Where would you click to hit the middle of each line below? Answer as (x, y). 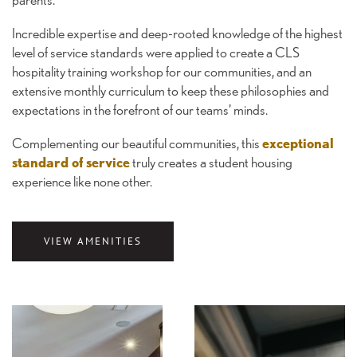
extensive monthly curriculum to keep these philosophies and (171, 91)
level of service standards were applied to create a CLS (156, 53)
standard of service (71, 163)
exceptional (298, 143)
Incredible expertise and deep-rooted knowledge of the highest (177, 33)
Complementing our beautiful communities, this (137, 143)
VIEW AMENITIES (93, 241)
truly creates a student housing (211, 163)
